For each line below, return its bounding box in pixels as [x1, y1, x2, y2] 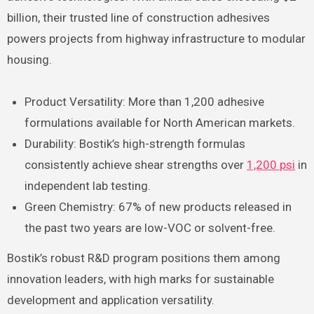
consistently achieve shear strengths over [25, 158, 247, 172]
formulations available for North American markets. [25, 116, 296, 130]
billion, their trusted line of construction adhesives [6, 11, 270, 25]
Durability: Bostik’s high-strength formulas [25, 137, 246, 151]
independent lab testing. [25, 179, 151, 193]
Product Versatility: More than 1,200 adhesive [25, 95, 265, 109]
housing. [6, 53, 52, 67]
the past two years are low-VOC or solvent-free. [25, 221, 276, 235]
